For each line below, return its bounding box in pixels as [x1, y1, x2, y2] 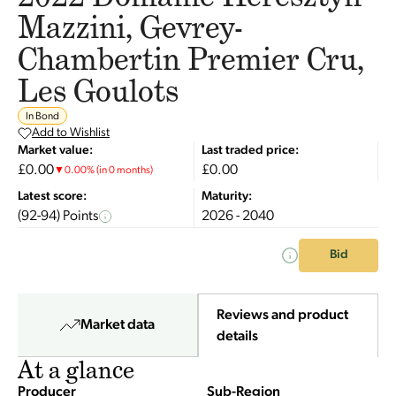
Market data [80, 317, 156, 332]
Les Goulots [18, 71, 179, 110]
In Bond [26, 111, 59, 122]
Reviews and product [216, 308, 348, 323]
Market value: [18, 144, 93, 157]
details [216, 329, 258, 344]
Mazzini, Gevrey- [18, 7, 242, 47]
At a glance [18, 354, 134, 385]
